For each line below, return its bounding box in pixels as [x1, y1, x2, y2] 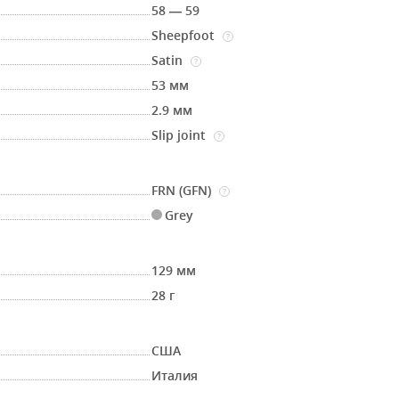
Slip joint [151, 126, 210, 143]
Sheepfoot [151, 27, 219, 44]
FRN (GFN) [151, 182, 216, 199]
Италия [151, 367, 199, 384]
